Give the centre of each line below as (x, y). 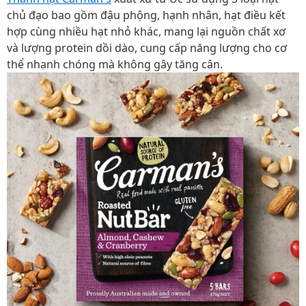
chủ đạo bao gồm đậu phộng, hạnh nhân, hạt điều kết (146, 15)
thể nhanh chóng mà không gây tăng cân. (115, 64)
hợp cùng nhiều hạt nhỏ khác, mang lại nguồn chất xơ (146, 31)
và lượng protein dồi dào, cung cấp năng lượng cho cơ (147, 48)
